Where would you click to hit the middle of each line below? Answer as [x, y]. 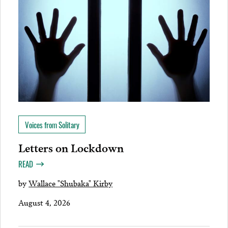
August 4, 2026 [45, 202]
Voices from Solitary [52, 125]
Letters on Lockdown [71, 147]
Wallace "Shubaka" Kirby [71, 183]
